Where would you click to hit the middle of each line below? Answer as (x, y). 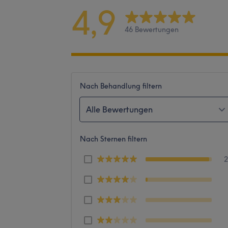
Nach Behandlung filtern (121, 86)
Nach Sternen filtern (113, 139)
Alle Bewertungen (119, 109)
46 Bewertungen (152, 30)
